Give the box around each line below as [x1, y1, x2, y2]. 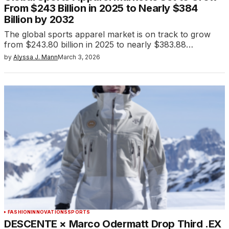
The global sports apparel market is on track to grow [4, 29, 211, 40]
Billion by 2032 [4, 13, 74, 26]
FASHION [8, 209, 31, 215]
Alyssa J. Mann [13, 53, 58, 61]
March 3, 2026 [58, 53, 100, 61]
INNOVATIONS [31, 209, 68, 215]
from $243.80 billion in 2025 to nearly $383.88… [4, 39, 193, 50]
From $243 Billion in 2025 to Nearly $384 [4, 2, 198, 15]
